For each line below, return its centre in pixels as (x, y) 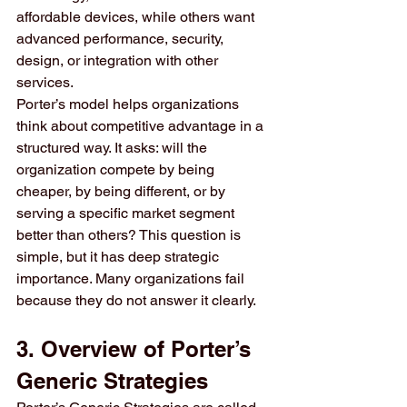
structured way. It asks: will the (114, 148)
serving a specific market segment (127, 213)
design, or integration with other (119, 60)
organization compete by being (117, 169)
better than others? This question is (130, 235)
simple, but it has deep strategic (119, 257)
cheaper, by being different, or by (123, 191)
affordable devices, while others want (137, 17)
